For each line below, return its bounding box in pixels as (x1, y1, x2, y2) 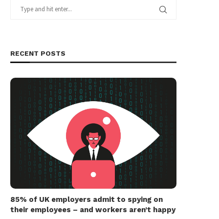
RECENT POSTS (10, 49, 66, 57)
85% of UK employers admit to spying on (10, 195, 163, 204)
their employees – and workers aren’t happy (10, 205, 175, 214)
